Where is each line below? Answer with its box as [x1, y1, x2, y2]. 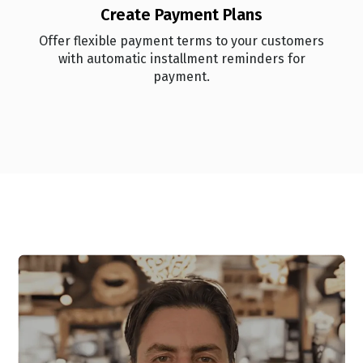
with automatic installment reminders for [58, 51, 305, 67]
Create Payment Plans [100, 5, 263, 25]
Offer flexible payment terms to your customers [39, 33, 324, 49]
